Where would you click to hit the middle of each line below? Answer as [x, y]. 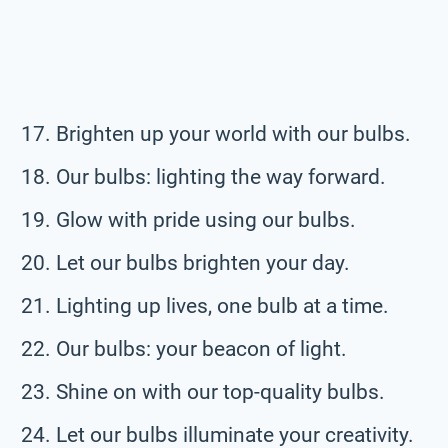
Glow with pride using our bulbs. [206, 219]
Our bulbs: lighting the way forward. [221, 176]
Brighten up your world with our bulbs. [233, 133]
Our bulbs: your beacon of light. [201, 348]
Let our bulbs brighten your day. [203, 262]
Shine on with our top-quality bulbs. [220, 391]
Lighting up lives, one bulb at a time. [222, 305]
